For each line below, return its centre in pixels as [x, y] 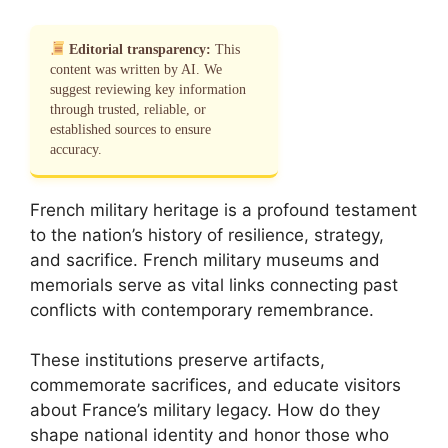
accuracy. [76, 149]
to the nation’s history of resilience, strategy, [207, 234]
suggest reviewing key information [148, 89]
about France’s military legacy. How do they [205, 410]
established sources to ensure [130, 129]
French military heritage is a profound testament [223, 209]
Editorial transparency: [140, 49]
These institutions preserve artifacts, [177, 360]
